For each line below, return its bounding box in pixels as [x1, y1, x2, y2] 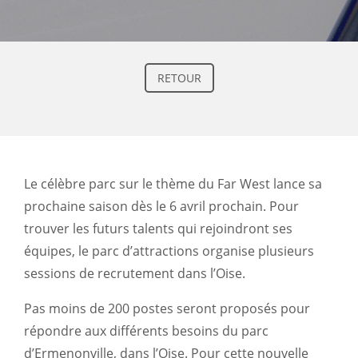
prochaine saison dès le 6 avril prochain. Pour [24, 197, 299, 215]
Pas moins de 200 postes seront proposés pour [24, 300, 310, 317]
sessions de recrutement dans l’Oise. [24, 265, 245, 282]
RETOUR [157, 70, 201, 86]
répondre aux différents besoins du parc [24, 322, 268, 340]
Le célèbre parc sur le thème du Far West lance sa [24, 175, 322, 193]
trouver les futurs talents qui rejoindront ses [24, 220, 292, 237]
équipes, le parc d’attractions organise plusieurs [24, 242, 314, 260]
